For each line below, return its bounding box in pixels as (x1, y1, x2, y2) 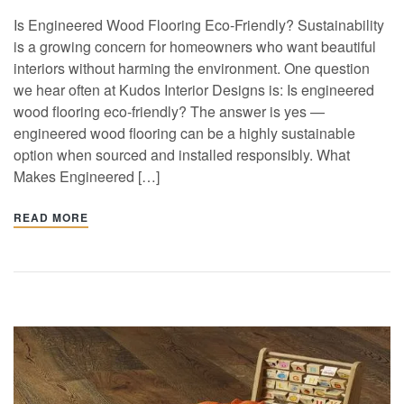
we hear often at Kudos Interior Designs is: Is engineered (14, 78, 374, 100)
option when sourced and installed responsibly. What (14, 143, 350, 165)
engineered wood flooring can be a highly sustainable (14, 122, 355, 143)
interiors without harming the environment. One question (14, 57, 370, 78)
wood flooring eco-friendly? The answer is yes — (14, 100, 325, 122)
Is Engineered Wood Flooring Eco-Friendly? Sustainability (14, 14, 384, 35)
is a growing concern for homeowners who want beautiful (14, 35, 376, 57)
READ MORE (14, 208, 88, 225)
